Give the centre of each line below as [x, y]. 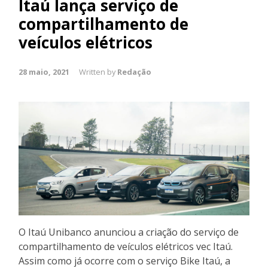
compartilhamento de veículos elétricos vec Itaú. [126, 246]
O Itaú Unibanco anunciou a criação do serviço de [129, 232]
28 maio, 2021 [44, 72]
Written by [98, 72]
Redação [134, 72]
